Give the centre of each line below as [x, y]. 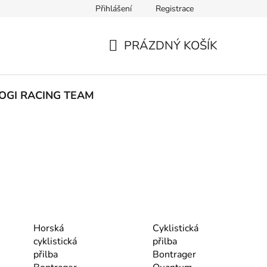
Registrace [175, 9]
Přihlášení [114, 9]
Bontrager [174, 254]
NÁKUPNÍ [135, 60]
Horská [49, 228]
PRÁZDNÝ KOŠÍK [171, 45]
